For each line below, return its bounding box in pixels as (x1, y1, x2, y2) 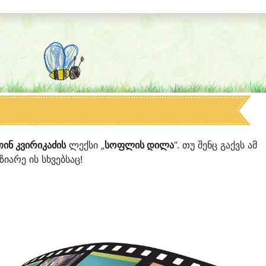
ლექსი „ (66, 139, 104, 151)
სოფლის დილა (104, 139, 174, 151)
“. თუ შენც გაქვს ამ (174, 139, 257, 151)
